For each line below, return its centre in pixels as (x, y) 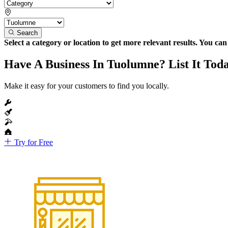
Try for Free (33, 142)
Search (27, 33)
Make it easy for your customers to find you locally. (87, 85)
